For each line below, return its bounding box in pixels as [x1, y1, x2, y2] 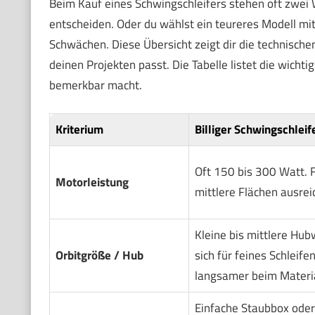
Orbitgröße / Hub [55, 246, 143, 265]
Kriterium [55, 120, 103, 139]
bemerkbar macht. [49, 75, 142, 94]
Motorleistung [55, 173, 129, 192]
